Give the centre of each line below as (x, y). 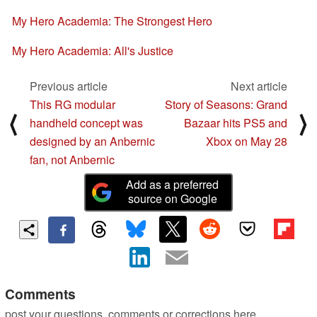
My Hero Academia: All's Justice (93, 51)
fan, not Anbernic (72, 160)
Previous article (69, 86)
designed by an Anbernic (92, 142)
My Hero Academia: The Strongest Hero (112, 21)
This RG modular (73, 105)
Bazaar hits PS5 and (236, 123)
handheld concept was (86, 123)
